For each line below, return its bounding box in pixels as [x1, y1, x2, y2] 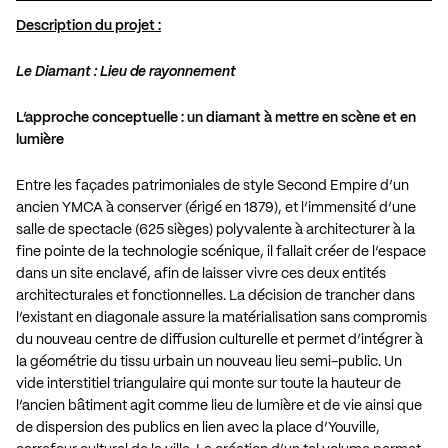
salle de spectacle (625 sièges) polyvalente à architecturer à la [16, 223, 415, 238]
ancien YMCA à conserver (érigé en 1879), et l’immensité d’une [16, 201, 416, 216]
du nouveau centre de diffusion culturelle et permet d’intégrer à [16, 333, 423, 348]
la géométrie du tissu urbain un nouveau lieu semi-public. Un [16, 355, 402, 370]
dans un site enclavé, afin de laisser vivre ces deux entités [16, 267, 386, 282]
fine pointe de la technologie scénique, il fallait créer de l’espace [16, 245, 426, 260]
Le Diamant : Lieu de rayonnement [16, 65, 236, 80]
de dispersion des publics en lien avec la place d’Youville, [16, 421, 380, 436]
